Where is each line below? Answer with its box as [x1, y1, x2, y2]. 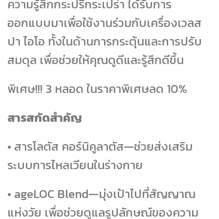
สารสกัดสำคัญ [7, 109, 82, 126]
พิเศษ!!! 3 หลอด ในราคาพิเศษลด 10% [7, 80, 187, 98]
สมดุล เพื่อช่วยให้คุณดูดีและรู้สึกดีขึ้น [7, 51, 184, 69]
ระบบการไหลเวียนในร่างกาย [7, 156, 143, 174]
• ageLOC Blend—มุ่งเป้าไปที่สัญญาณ [7, 185, 196, 202]
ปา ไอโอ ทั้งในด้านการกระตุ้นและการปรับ [7, 33, 202, 50]
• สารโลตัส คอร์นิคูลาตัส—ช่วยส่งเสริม [7, 137, 193, 155]
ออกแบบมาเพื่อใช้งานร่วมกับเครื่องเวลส [7, 14, 201, 32]
